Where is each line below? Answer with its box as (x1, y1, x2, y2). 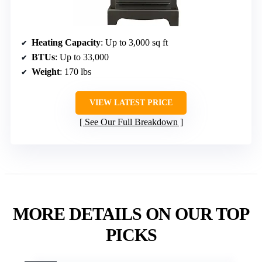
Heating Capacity (32, 37, 101, 47)
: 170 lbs (60, 66, 91, 77)
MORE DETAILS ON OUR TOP (13, 204, 249, 223)
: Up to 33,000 (55, 51, 109, 62)
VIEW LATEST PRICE (89, 98, 173, 107)
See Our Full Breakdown (84, 116, 178, 127)
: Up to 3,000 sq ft (101, 37, 168, 47)
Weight (32, 66, 60, 77)
